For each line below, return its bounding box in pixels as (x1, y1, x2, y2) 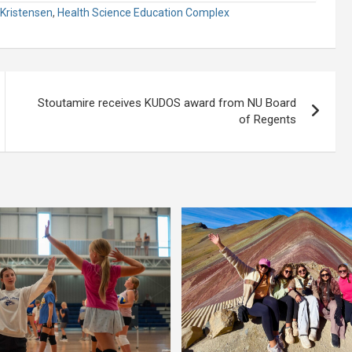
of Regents (239, 112, 297, 126)
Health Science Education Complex (57, 5, 229, 19)
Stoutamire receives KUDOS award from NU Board (38, 95, 297, 110)
